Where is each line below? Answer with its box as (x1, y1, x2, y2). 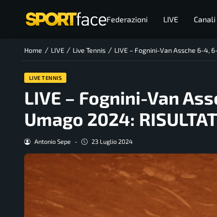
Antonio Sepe (34, 138, 71, 146)
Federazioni (106, 15, 148, 24)
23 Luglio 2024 (91, 138, 133, 146)
